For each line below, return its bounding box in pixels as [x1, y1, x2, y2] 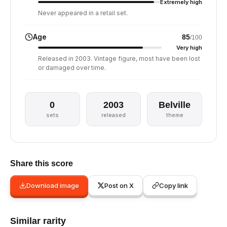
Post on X [104, 181, 134, 190]
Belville [159, 100, 191, 110]
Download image [26, 181, 79, 190]
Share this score [10, 159, 73, 168]
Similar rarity [10, 216, 66, 226]
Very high [176, 44, 202, 51]
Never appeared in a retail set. [38, 9, 128, 17]
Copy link [159, 181, 188, 190]
